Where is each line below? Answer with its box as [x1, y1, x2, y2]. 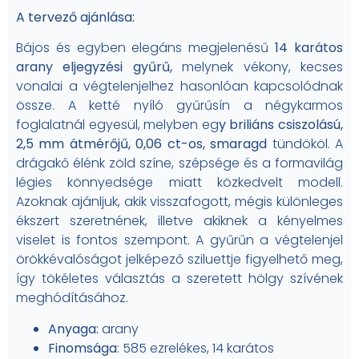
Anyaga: [48, 319, 99, 338]
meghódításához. [16, 288, 128, 308]
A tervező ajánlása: [16, 7, 135, 26]
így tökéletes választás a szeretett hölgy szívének [16, 269, 343, 288]
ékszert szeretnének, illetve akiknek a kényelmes [16, 212, 343, 231]
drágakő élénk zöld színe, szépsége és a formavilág [16, 154, 343, 173]
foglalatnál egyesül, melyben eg [16, 115, 219, 135]
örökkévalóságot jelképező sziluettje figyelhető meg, [16, 250, 343, 269]
